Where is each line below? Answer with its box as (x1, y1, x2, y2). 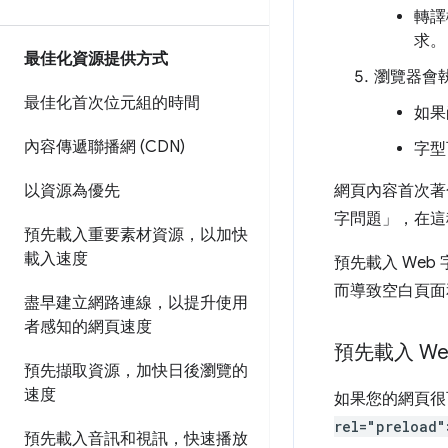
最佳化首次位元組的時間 (24, 93, 200, 113)
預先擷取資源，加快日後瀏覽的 (24, 361, 248, 381)
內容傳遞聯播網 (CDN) (24, 137, 185, 157)
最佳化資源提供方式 (24, 49, 168, 69)
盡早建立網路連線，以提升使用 (24, 293, 248, 313)
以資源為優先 (24, 181, 120, 201)
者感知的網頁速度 (24, 317, 152, 337)
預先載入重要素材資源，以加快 (24, 225, 248, 245)
